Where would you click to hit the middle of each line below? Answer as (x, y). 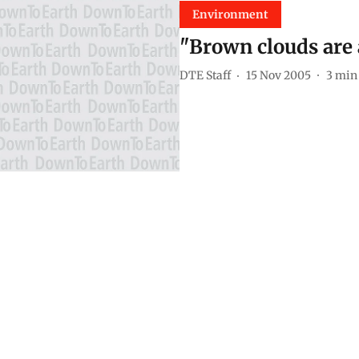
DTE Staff (205, 75)
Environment (230, 15)
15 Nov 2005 (278, 75)
